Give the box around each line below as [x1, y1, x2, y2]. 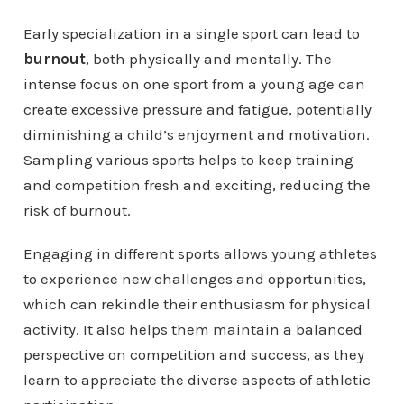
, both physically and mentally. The [85, 49, 332, 68]
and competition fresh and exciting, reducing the [23, 175, 371, 194]
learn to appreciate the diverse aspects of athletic [23, 370, 371, 389]
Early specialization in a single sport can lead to [23, 23, 360, 42]
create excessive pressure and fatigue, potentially [23, 99, 372, 118]
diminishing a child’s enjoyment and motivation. [23, 124, 370, 143]
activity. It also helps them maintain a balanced [23, 319, 363, 338]
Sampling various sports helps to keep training [23, 150, 353, 169]
